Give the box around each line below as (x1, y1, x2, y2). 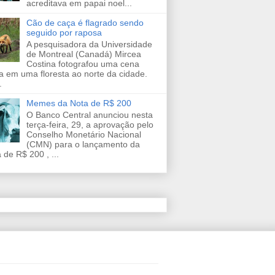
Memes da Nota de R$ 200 (26, 98, 131, 108)
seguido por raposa (26, 28, 102, 38)
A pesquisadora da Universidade (26, 39, 152, 49)
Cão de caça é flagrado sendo (26, 18, 144, 28)
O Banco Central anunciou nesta (26, 109, 153, 120)
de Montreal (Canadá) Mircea (26, 48, 141, 59)
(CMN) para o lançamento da (26, 139, 140, 149)
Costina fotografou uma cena (26, 58, 139, 69)
